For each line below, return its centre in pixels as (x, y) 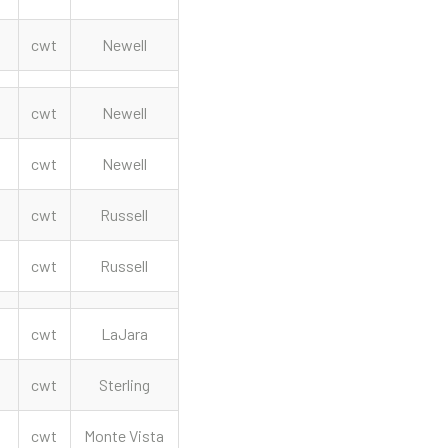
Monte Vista (124, 435)
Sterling (124, 384)
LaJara (124, 333)
